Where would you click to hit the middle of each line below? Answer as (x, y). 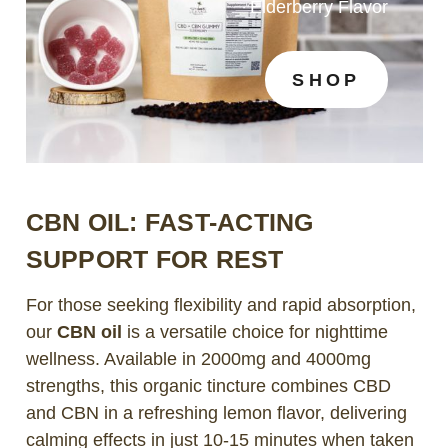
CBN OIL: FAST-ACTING (169, 221)
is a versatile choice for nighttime (254, 331)
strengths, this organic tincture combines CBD (208, 385)
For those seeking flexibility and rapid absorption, (220, 304)
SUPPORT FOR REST (154, 258)
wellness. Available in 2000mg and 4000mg (198, 358)
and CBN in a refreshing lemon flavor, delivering (216, 412)
